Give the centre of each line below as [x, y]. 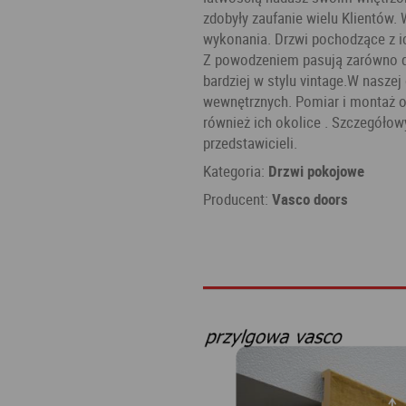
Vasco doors [310, 199]
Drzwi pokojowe [316, 171]
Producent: [237, 199]
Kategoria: [236, 171]
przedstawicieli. [250, 143]
